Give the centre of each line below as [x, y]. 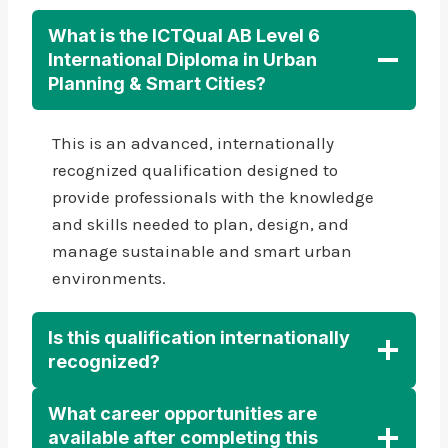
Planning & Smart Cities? [157, 83]
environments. [109, 277]
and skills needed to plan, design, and [200, 223]
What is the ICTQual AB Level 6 [184, 35]
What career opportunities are [182, 413]
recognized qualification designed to [195, 169]
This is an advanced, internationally [193, 142]
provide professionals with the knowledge [213, 196]
